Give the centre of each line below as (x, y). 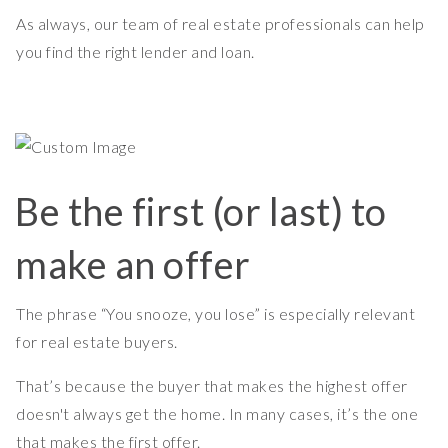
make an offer (133, 264)
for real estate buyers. (98, 342)
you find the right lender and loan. (135, 52)
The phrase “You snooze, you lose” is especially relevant (215, 314)
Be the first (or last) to (201, 211)
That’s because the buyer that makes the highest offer (212, 386)
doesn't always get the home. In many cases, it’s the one (217, 414)
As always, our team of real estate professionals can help (220, 24)
